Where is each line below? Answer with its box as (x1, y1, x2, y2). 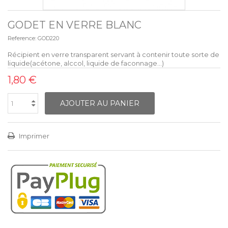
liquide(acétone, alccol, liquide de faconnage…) (8, 59, 164, 67)
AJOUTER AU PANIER (60, 98, 139, 108)
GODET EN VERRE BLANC (8, 18, 141, 31)
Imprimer (17, 131, 49, 140)
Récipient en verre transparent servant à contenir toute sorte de (8, 50, 219, 59)
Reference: (8, 34, 36, 42)
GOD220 (38, 34, 59, 42)
